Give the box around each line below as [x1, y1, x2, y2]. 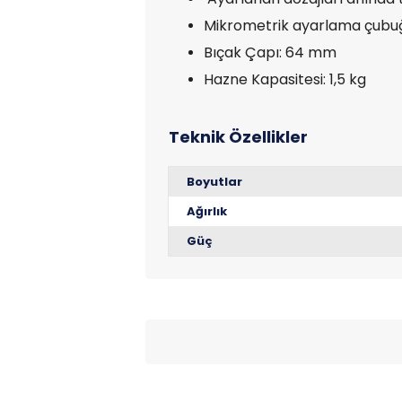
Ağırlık [187, 203, 227, 220]
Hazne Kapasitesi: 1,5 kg [204, 69, 366, 90]
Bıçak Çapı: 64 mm [204, 42, 336, 63]
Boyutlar [187, 173, 242, 190]
